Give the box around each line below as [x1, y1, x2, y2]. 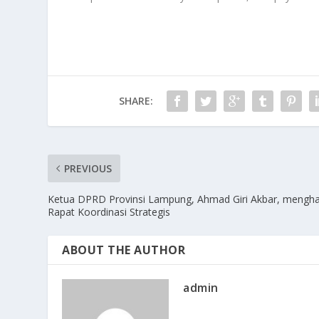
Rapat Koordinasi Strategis [48, 204, 171, 219]
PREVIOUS [64, 161, 113, 175]
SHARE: [118, 93, 153, 108]
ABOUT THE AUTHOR [62, 241, 186, 258]
